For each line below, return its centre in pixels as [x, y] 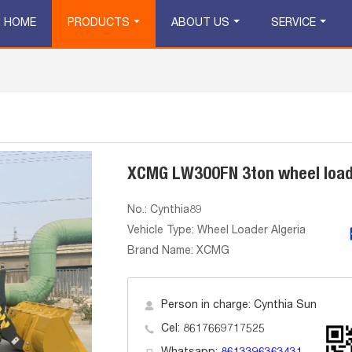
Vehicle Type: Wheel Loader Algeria [216, 231]
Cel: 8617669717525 [213, 329]
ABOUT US [200, 24]
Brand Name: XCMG [178, 251]
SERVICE [293, 24]
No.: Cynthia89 [164, 211]
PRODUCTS [99, 24]
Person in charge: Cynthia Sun [238, 306]
